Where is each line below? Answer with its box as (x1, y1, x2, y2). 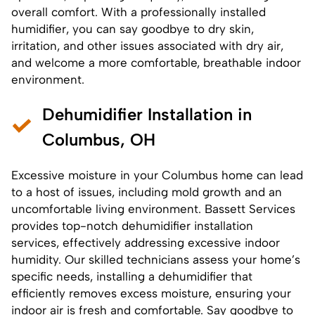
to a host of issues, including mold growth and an (11, 184, 282, 199)
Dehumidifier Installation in (42, 103, 252, 124)
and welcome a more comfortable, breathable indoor (11, 55, 301, 70)
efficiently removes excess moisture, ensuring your (11, 285, 291, 300)
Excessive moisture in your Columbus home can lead (11, 167, 303, 182)
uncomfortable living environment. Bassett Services (11, 201, 295, 216)
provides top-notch (11, 218, 122, 233)
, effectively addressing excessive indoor (56, 235, 280, 250)
